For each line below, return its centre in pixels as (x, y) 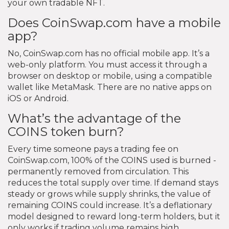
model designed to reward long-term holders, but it (114, 216)
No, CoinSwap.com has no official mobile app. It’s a (109, 53)
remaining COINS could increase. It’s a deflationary (110, 205)
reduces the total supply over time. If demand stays (113, 182)
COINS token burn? (66, 131)
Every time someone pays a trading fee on (93, 149)
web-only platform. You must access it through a (107, 64)
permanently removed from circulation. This (98, 171)
